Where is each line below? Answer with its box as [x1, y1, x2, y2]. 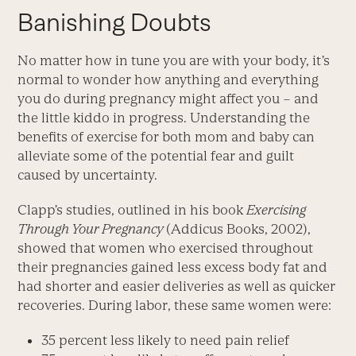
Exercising [246, 202, 307, 219]
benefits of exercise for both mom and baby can [17, 129, 315, 145]
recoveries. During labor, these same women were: [17, 297, 332, 314]
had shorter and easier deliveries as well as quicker [17, 278, 336, 295]
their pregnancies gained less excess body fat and [17, 259, 328, 276]
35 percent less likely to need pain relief [41, 332, 290, 349]
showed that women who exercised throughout [17, 240, 314, 257]
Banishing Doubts [17, 8, 212, 37]
